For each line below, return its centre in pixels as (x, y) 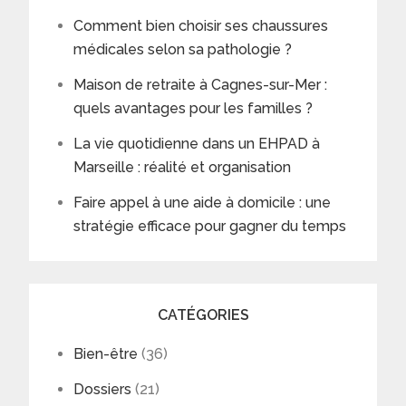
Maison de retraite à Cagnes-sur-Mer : (201, 84)
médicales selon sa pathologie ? (183, 49)
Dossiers (103, 389)
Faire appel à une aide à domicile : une (203, 202)
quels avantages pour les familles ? (193, 108)
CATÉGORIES (203, 314)
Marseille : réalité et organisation (183, 167)
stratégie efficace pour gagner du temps (210, 226)
